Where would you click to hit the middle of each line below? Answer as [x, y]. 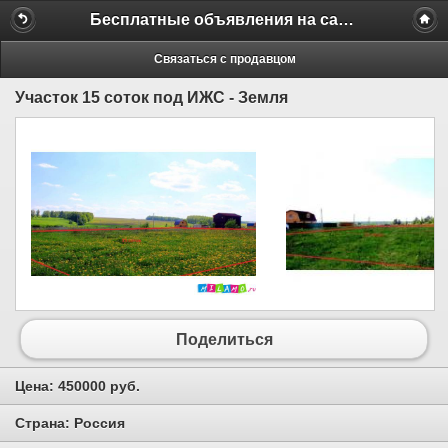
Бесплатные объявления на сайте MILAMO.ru [346, 19]
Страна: [44, 422]
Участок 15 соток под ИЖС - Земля [151, 97]
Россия [99, 422]
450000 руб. [99, 386]
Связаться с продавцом [224, 58]
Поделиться [224, 339]
